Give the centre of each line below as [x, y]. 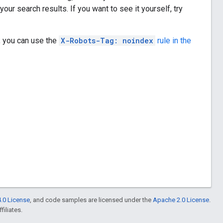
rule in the [173, 40]
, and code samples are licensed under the [91, 200]
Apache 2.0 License [181, 200]
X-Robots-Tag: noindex [107, 40]
